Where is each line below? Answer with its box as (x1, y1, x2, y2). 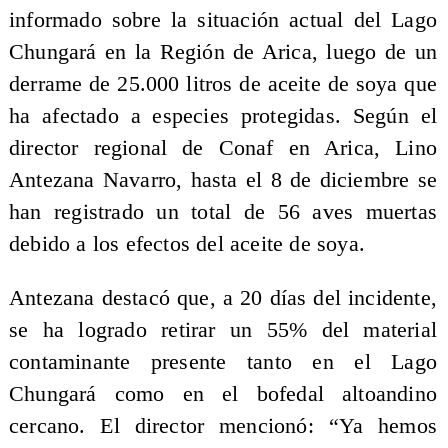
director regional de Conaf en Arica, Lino (8, 136, 438, 161)
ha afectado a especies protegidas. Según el (8, 104, 438, 129)
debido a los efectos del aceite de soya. (8, 232, 366, 257)
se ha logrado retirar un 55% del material (8, 317, 438, 342)
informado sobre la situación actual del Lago (8, 8, 438, 33)
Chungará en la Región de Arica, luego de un (8, 40, 438, 65)
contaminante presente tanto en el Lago (8, 349, 438, 374)
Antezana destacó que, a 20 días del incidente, (8, 285, 438, 310)
